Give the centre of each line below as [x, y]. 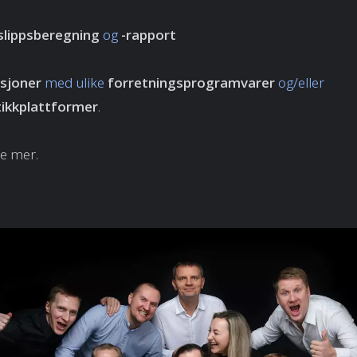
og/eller [301, 83]
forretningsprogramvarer [191, 83]
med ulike [75, 83]
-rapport [149, 35]
